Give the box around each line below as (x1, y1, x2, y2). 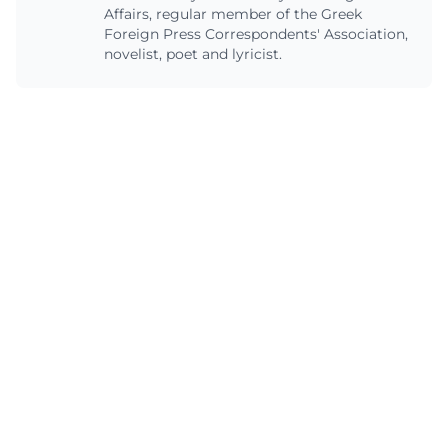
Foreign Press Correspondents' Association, (104, 25, 408, 43)
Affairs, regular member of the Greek (104, 5, 362, 23)
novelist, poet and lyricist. (104, 45, 282, 63)
